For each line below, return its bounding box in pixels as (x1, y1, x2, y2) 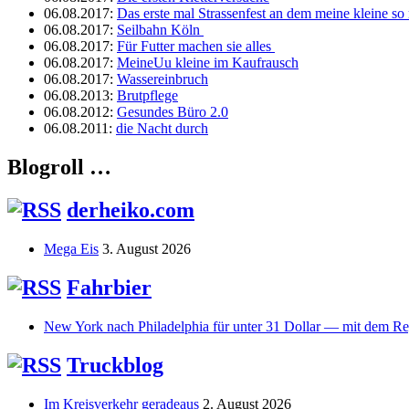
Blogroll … (7, 155, 111, 180)
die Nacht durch (116, 121, 208, 137)
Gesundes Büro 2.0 (117, 104, 228, 121)
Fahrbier (67, 276, 152, 300)
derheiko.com (67, 198, 194, 223)
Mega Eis (44, 241, 99, 257)
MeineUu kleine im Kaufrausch (117, 55, 299, 71)
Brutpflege (117, 88, 178, 104)
